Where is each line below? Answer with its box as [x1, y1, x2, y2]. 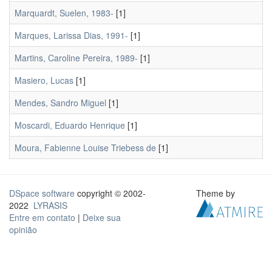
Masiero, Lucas [15, 74, 73, 86]
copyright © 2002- [75, 187, 146, 199]
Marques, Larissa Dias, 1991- [15, 29, 128, 41]
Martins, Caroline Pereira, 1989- [15, 52, 138, 64]
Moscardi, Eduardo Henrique [15, 119, 125, 131]
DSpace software [9, 187, 75, 199]
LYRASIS [33, 199, 67, 211]
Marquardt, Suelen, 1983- [15, 7, 114, 19]
